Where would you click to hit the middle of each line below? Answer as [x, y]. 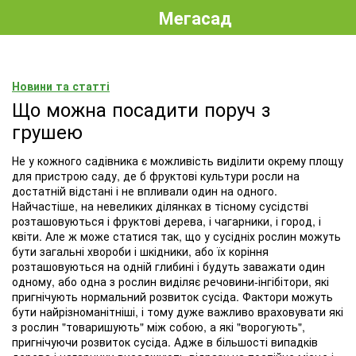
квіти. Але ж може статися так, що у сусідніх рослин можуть [176, 236]
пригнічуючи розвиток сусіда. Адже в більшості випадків [165, 342]
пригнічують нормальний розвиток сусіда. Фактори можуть [172, 296]
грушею [47, 131]
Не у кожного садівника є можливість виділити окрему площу [178, 161]
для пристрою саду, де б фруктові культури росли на [156, 176]
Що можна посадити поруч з [141, 108]
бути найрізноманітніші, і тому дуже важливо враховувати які [178, 311]
